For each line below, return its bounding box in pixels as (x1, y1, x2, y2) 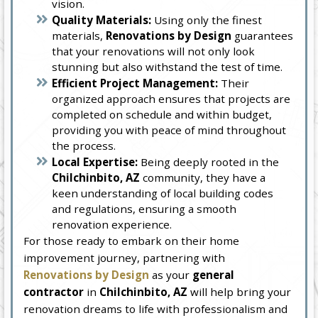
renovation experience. (52, 217, 172, 232)
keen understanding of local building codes (52, 186, 274, 201)
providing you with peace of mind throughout (52, 123, 287, 138)
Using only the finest (151, 13, 263, 28)
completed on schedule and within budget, (52, 107, 273, 122)
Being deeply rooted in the (138, 155, 280, 170)
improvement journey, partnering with (23, 251, 226, 265)
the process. (52, 138, 116, 153)
